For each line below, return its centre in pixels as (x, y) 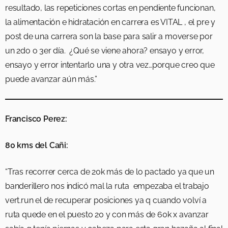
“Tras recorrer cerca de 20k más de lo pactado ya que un (110, 172)
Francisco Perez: (36, 119)
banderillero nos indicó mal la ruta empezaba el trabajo (107, 186)
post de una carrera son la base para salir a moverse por (109, 37)
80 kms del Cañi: (37, 146)
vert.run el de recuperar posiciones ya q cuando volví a (106, 201)
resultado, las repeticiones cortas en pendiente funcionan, (110, 8)
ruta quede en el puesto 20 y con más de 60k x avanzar (107, 215)
